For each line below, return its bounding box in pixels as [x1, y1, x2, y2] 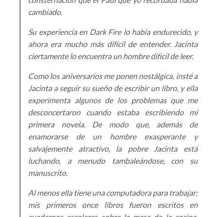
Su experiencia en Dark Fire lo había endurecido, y [28, 27, 198, 36]
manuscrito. [28, 168, 67, 177]
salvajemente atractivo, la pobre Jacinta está [28, 144, 198, 153]
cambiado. [28, 7, 62, 16]
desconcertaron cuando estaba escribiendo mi [28, 108, 198, 117]
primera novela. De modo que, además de [28, 120, 198, 129]
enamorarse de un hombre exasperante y [28, 132, 198, 141]
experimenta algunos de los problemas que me [28, 95, 198, 105]
